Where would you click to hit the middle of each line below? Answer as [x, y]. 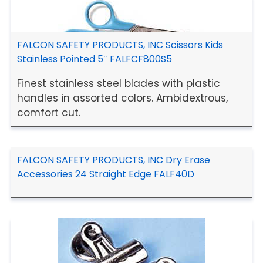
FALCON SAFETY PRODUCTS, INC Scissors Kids [120, 45]
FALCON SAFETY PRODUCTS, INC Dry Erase [114, 160]
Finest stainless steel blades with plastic [119, 83]
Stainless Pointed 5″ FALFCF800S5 [95, 59]
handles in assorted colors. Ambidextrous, [122, 98]
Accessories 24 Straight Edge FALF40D [106, 174]
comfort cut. [49, 112]
